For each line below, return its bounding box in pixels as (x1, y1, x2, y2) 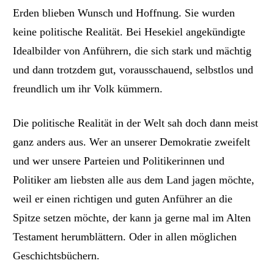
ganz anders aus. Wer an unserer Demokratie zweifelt (13, 136, 251, 149)
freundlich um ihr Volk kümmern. (13, 82, 163, 95)
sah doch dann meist (168, 117, 259, 130)
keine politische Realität (13, 25, 120, 38)
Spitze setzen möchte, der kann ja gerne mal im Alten (13, 212, 251, 224)
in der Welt (115, 117, 168, 130)
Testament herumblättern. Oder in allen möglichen (13, 231, 237, 243)
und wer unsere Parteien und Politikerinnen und (13, 155, 225, 168)
